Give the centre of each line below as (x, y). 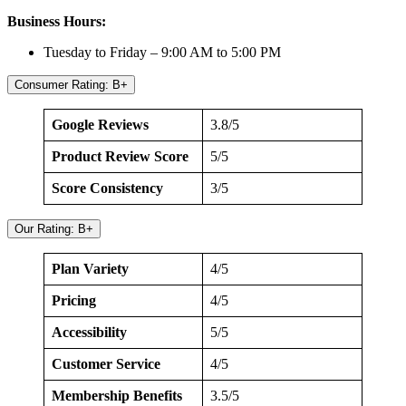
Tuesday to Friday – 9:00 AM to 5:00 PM (162, 53)
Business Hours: (58, 22)
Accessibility (89, 333)
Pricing (74, 301)
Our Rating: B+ (54, 229)
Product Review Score (120, 157)
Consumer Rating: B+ (71, 85)
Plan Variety (90, 269)
